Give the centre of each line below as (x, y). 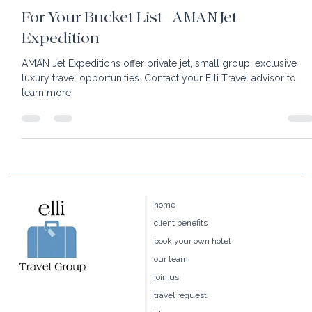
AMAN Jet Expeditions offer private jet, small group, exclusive (159, 92)
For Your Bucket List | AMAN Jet (130, 46)
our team (171, 287)
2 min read (42, 11)
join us (166, 305)
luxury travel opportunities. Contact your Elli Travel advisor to (83, 106)
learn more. (48, 121)
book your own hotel (192, 269)
